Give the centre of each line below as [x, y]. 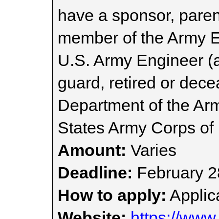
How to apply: [112, 195]
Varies [151, 150]
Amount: [92, 150]
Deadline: [95, 173]
